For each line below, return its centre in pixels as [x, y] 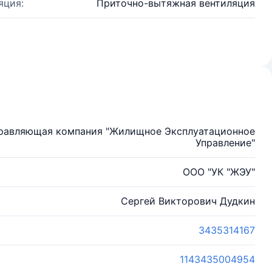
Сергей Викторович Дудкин [188, 201]
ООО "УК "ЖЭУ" [219, 172]
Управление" [225, 143]
